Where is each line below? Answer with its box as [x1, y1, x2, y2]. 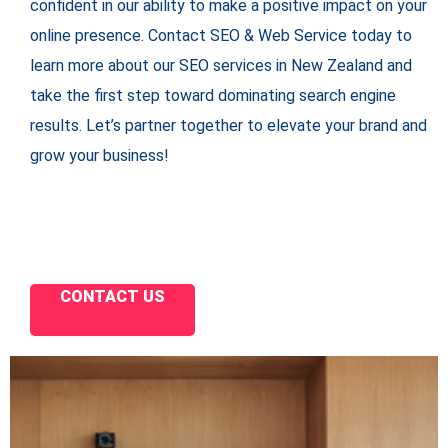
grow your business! [30, 146, 169, 166]
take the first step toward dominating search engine [30, 86, 396, 106]
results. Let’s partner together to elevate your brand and [30, 116, 427, 136]
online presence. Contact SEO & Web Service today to [30, 26, 412, 46]
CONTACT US [60, 287, 165, 307]
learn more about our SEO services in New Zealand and [30, 56, 412, 76]
